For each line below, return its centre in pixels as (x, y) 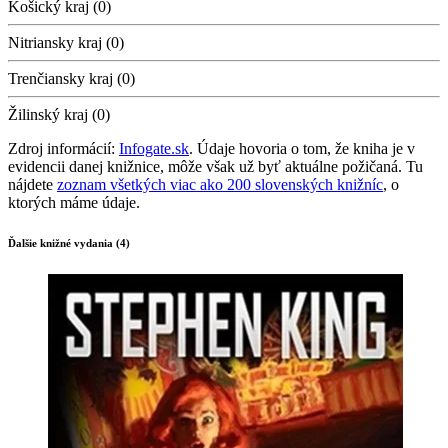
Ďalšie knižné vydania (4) (69, 243)
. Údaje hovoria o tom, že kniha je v (302, 149)
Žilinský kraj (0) (59, 115)
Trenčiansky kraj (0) (71, 79)
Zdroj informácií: (63, 149)
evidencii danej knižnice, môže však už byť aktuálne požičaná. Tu (215, 167)
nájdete (32, 185)
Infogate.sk (154, 149)
